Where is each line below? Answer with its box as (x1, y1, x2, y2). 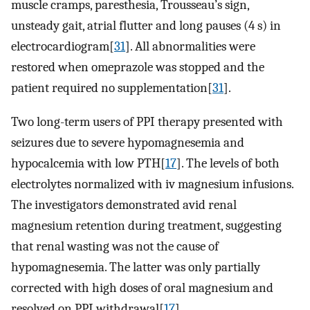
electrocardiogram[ (11, 39, 114, 55)
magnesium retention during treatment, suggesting (11, 217, 282, 233)
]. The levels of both (176, 155, 280, 171)
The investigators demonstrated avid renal (11, 197, 237, 212)
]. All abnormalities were (125, 39, 255, 55)
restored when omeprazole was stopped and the (11, 60, 264, 75)
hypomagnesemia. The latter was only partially (11, 259, 260, 275)
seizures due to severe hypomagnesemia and (11, 134, 244, 150)
